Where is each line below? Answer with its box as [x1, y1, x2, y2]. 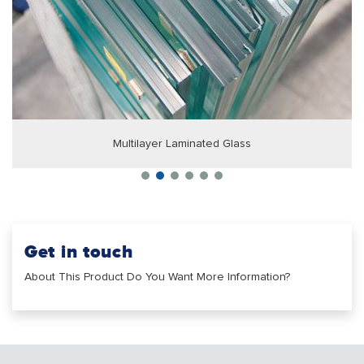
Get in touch [24, 240, 133, 262]
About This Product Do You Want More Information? [24, 271, 290, 284]
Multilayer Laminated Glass [113, 138, 251, 150]
